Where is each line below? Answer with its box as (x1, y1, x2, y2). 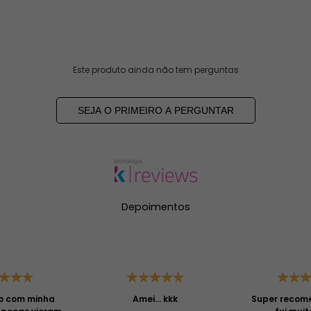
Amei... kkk (133, 293, 178, 305)
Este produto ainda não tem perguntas (72, 64, 239, 76)
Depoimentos (121, 200, 190, 215)
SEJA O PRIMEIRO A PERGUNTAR (77, 105, 234, 117)
